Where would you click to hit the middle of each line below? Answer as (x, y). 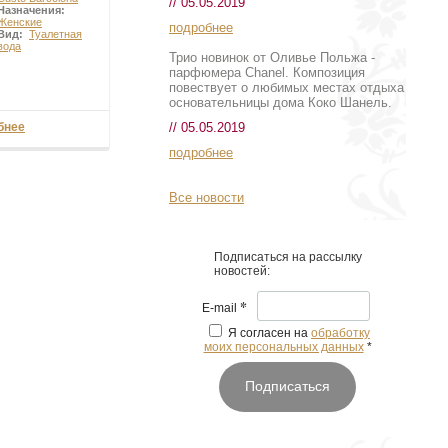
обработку (340, 333)
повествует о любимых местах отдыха (286, 87)
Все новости (206, 197)
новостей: (242, 271)
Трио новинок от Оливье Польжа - (272, 57)
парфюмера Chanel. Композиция (267, 72)
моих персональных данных (283, 347)
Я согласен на (268, 333)
